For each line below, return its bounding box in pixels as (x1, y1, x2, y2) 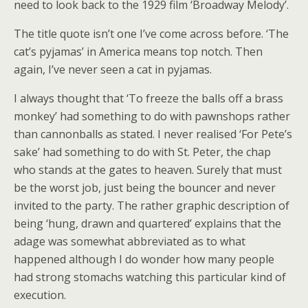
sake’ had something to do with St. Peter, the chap (14, 144, 271, 159)
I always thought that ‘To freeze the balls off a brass (14, 91, 283, 106)
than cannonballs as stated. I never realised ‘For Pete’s (14, 126, 292, 142)
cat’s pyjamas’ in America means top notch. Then (14, 44, 263, 59)
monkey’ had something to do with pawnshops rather (14, 109, 290, 124)
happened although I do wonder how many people (14, 252, 274, 267)
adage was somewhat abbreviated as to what (14, 234, 245, 249)
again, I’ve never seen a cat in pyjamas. (14, 62, 212, 77)
